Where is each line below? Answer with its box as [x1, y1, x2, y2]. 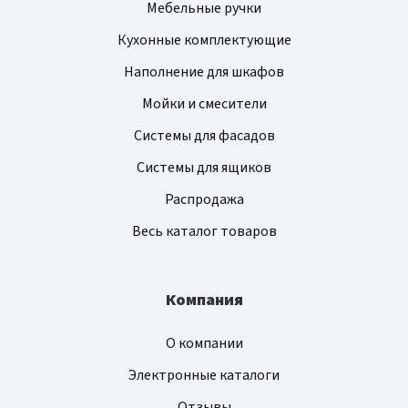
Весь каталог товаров [131, 221, 277, 242]
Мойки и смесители [141, 94, 267, 115]
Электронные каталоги [128, 365, 280, 386]
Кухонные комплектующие [117, 30, 291, 51]
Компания [165, 289, 243, 312]
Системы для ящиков [137, 158, 271, 178]
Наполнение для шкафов [124, 62, 284, 83]
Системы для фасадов [133, 126, 275, 147]
